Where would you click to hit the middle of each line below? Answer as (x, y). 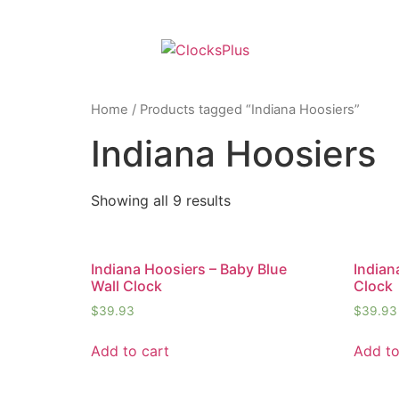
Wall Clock (126, 285)
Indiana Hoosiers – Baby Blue (189, 269)
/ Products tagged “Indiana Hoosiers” (244, 110)
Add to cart (130, 350)
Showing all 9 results (161, 200)
